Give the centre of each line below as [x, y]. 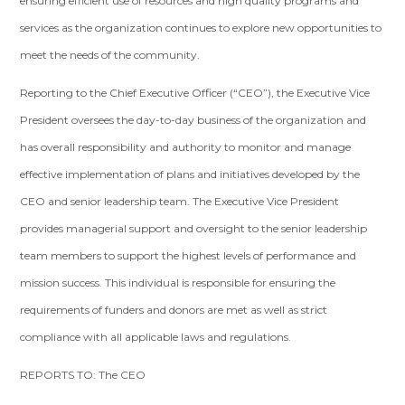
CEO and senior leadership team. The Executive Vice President [180, 201]
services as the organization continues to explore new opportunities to [201, 28]
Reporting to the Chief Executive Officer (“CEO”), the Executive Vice [195, 93]
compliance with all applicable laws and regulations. [156, 337]
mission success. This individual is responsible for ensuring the [178, 283]
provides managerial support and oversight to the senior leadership [194, 228]
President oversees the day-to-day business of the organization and [193, 120]
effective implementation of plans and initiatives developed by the [190, 174]
